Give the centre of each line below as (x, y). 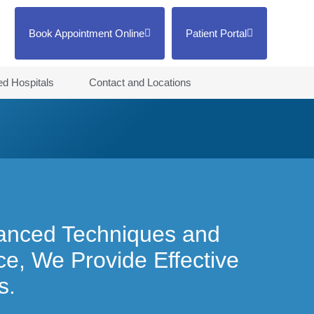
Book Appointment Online (86, 33)
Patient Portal (216, 33)
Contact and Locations (140, 82)
